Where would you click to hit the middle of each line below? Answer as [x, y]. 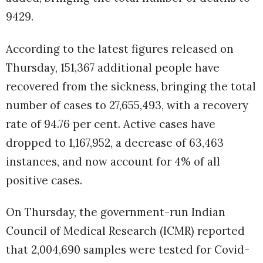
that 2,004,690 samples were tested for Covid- [128, 249]
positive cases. [44, 180]
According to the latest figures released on [120, 48]
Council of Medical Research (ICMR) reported [125, 230]
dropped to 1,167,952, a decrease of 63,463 [115, 142]
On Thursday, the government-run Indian [116, 212]
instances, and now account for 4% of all [113, 161]
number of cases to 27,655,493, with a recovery [127, 105]
